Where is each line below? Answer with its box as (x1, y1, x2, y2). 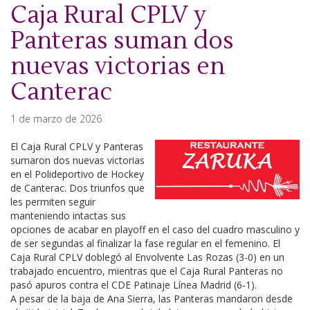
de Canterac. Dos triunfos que (10, 181, 145, 195)
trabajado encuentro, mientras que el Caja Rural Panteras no (10, 264, 283, 278)
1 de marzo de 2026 (10, 112, 102, 126)
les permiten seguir (10, 195, 95, 209)
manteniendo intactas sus (10, 209, 126, 223)
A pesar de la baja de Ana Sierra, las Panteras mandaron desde (10, 292, 293, 306)
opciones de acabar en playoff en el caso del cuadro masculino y (10, 223, 300, 237)
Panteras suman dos (10, 26, 234, 57)
